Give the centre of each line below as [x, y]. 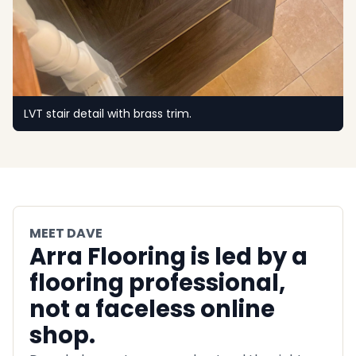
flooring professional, [157, 283]
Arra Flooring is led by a [168, 257]
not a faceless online [152, 310]
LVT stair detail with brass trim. [108, 114]
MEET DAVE [66, 234]
